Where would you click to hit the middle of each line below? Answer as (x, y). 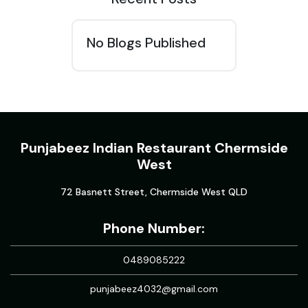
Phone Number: (154, 228)
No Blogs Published (146, 43)
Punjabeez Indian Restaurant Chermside (154, 148)
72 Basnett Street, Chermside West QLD (154, 192)
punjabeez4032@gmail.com (154, 289)
